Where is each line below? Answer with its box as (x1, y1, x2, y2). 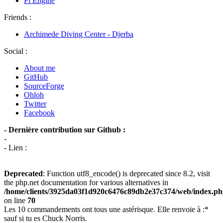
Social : (4, 47, 27, 55)
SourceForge (24, 82, 64, 90)
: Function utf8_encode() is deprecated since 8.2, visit (43, 169, 210, 178)
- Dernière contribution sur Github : (4, 125, 125, 134)
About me (24, 64, 55, 72)
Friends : (4, 13, 31, 21)
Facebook (24, 109, 55, 117)
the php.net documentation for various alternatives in (4, 178, 168, 187)
